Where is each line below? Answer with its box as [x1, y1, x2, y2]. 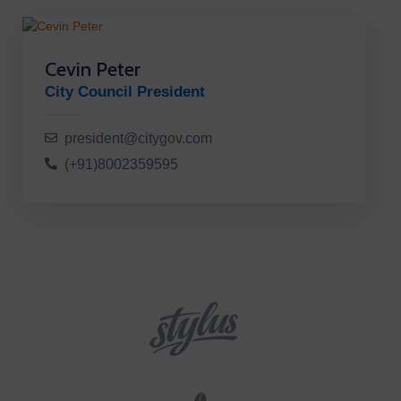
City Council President [45, 83, 205, 101]
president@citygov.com [64, 131, 212, 147]
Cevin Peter [45, 57, 141, 82]
